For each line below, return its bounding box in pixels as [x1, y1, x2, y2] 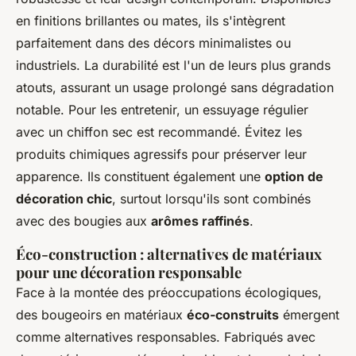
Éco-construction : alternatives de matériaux [16, 244, 322, 265]
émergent [279, 307, 339, 323]
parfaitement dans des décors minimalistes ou [16, 35, 291, 52]
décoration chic [16, 191, 112, 207]
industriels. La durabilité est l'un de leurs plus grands [16, 57, 331, 74]
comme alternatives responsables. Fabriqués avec [16, 329, 315, 346]
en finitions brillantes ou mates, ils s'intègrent [16, 13, 285, 29]
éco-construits [187, 307, 279, 323]
